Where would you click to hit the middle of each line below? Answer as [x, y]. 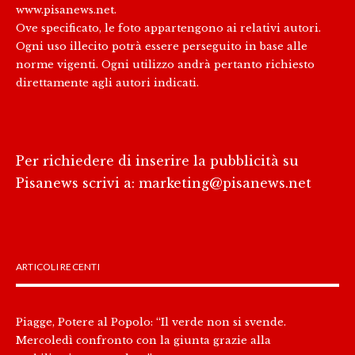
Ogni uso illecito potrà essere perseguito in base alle [162, 46]
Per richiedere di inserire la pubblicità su [157, 160]
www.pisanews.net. [66, 9]
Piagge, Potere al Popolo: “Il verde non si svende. [151, 321]
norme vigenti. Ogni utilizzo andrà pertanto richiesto [165, 64]
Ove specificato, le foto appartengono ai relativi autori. [168, 27]
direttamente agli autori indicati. [107, 82]
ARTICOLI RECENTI [58, 266]
